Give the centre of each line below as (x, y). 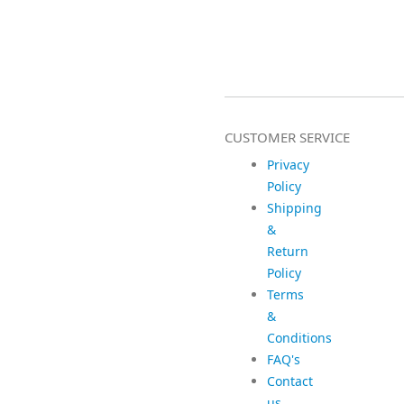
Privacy (288, 165)
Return (288, 251)
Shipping (294, 208)
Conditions (299, 338)
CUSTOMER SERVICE (287, 137)
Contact (290, 381)
